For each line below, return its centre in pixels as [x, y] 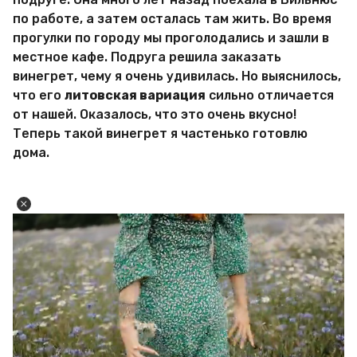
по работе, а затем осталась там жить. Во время [172, 19]
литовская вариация [135, 96]
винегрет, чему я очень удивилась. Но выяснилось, [177, 76]
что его [39, 96]
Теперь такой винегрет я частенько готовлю [160, 134]
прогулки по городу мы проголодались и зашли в [171, 38]
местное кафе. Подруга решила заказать [147, 57]
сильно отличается [270, 96]
